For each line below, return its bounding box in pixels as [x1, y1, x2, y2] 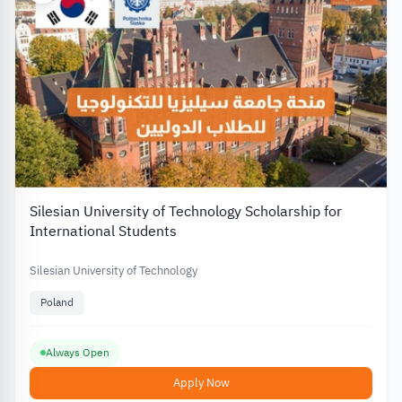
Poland [40, 294, 74, 311]
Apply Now [172, 373, 230, 391]
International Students [30, 221, 177, 243]
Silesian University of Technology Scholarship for [30, 201, 342, 223]
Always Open [46, 344, 109, 361]
